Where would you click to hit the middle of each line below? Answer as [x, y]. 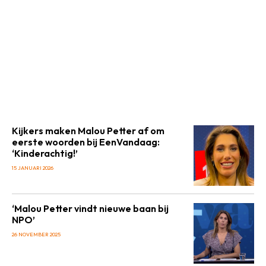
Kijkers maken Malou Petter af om [88, 131]
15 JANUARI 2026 [33, 168]
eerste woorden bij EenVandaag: [86, 142]
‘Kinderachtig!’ [45, 153]
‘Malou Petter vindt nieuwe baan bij [90, 208]
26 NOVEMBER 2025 [36, 234]
